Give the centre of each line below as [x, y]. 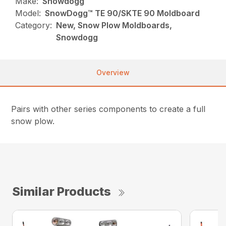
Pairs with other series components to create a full [108, 109]
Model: [28, 13]
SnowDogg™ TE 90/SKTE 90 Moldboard [123, 13]
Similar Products [62, 192]
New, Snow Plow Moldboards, [114, 25]
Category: [34, 25]
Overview [113, 73]
